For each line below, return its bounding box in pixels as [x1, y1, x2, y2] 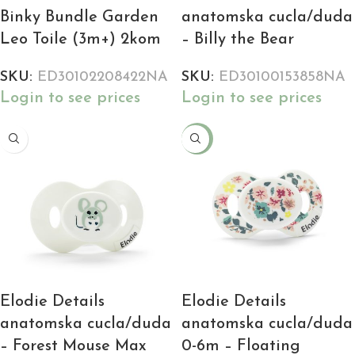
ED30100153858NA [219, 69, 345, 85]
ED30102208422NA [37, 69, 168, 85]
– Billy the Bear [181, 31, 294, 48]
